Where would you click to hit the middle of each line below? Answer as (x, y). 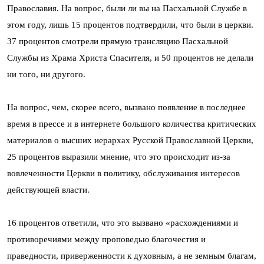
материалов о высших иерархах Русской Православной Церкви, (130, 140)
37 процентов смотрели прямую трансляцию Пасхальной (118, 41)
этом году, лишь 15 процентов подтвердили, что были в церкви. (130, 25)
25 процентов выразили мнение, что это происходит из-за (119, 157)
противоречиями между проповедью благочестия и (106, 239)
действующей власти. (48, 190)
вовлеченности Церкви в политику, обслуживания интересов (123, 173)
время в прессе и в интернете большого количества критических (132, 124)
